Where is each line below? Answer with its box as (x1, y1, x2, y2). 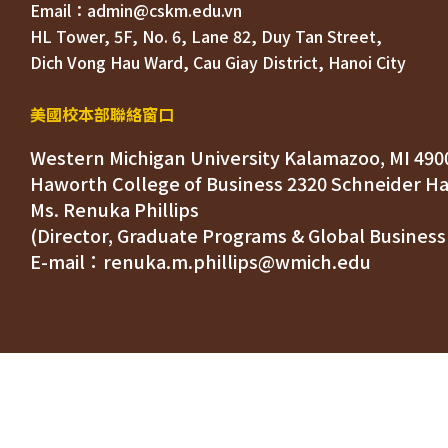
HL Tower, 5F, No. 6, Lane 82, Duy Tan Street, (30, 23, 386, 48)
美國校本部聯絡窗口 (30, 101, 174, 126)
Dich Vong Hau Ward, (30, 49, 193, 74)
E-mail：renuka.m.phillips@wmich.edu (30, 247, 371, 274)
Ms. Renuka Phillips (30, 195, 199, 222)
